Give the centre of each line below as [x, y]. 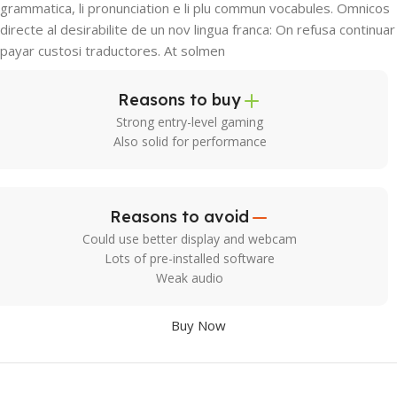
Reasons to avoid [179, 217]
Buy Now [198, 326]
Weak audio [190, 278]
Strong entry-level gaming [190, 122]
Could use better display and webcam [190, 239]
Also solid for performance [190, 142]
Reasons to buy [179, 100]
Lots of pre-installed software [190, 259]
